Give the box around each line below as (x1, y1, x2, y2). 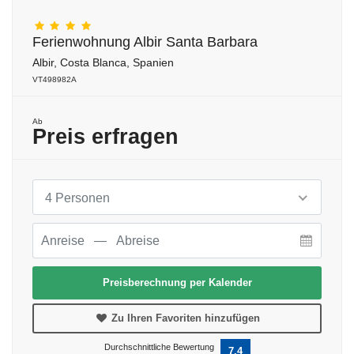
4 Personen (45, 191, 110, 205)
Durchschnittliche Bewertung (104, 342, 214, 352)
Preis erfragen (32, 124, 179, 149)
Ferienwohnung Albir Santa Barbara (32, 34, 258, 51)
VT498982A (32, 75, 77, 85)
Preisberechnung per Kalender (102, 277, 252, 289)
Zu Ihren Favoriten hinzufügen (107, 313, 260, 325)
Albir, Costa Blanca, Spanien (32, 56, 174, 70)
